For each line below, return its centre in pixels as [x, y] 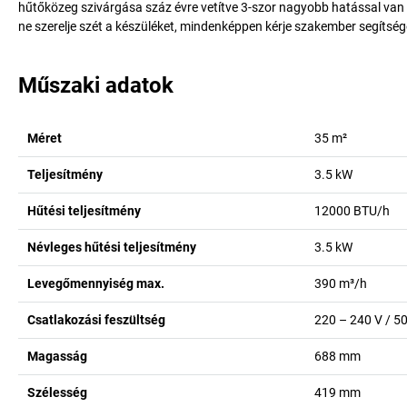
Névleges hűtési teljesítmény [112, 247]
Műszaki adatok [96, 85]
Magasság [57, 356]
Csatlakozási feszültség [96, 320]
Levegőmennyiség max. [96, 283]
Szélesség [57, 392]
